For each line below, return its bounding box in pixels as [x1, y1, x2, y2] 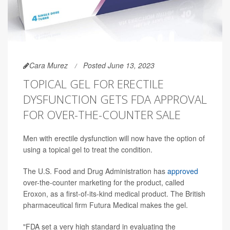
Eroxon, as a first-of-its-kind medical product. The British [23, 188, 205, 199]
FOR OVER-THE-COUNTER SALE [23, 106, 181, 122]
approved [167, 165, 198, 176]
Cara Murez [29, 60, 68, 70]
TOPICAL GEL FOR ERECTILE [23, 75, 164, 91]
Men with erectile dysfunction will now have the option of [23, 132, 205, 143]
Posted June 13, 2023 [83, 60, 155, 70]
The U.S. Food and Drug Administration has [23, 165, 167, 176]
